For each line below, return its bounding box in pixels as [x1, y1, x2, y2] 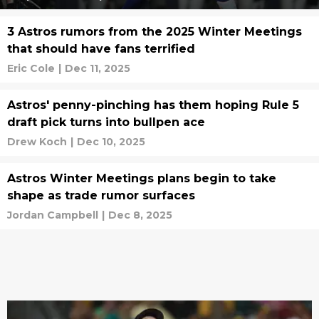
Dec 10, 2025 [77, 135, 145, 148]
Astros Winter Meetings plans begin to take [7, 172, 276, 185]
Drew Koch [7, 135, 67, 148]
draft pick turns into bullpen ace [7, 115, 205, 129]
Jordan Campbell [7, 209, 98, 221]
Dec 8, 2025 [108, 209, 172, 221]
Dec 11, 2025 [65, 62, 130, 75]
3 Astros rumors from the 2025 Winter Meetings [7, 25, 302, 38]
